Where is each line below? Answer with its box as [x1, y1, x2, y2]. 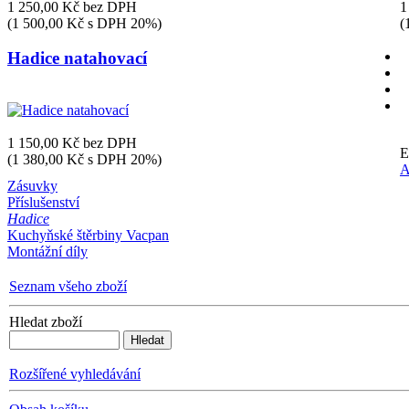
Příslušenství [7, 194, 79, 210]
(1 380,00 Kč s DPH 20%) [7, 152, 162, 168]
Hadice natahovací [7, 48, 147, 68]
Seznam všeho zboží [9, 278, 127, 294]
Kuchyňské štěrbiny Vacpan [7, 226, 169, 243]
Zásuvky [7, 177, 58, 194]
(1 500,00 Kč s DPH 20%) [7, 15, 162, 31]
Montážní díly [7, 243, 88, 259]
